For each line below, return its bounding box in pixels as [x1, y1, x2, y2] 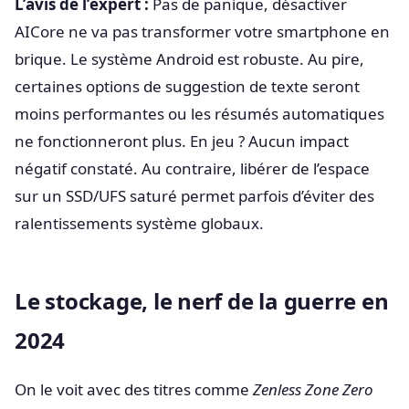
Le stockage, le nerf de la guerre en [15, 285, 389, 316]
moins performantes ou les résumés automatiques [15, 102, 384, 124]
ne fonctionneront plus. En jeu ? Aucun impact [15, 130, 349, 152]
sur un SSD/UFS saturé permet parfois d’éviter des [15, 184, 374, 206]
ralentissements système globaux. [15, 212, 264, 234]
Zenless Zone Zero [253, 378, 373, 400]
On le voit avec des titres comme [15, 378, 253, 400]
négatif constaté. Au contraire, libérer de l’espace [15, 157, 370, 179]
